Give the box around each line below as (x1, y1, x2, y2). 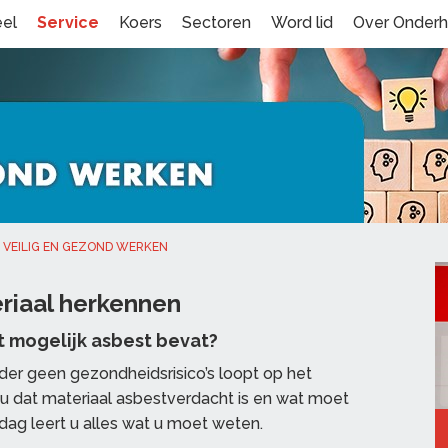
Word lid (271, 13, 333, 32)
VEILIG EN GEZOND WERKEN (3, 240, 168, 254)
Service (37, 13, 99, 32)
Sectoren (182, 13, 251, 32)
